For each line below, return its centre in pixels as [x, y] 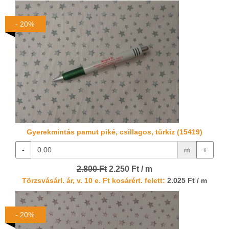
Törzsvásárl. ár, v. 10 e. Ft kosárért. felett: [94, 181]
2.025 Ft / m [186, 181]
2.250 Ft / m [130, 169]
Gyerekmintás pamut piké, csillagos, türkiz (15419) [114, 132]
